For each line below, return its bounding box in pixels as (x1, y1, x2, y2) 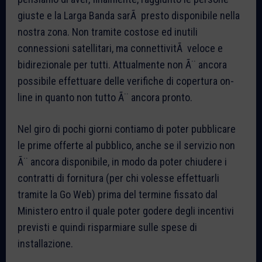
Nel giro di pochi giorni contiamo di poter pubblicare (18, 122, 236, 135)
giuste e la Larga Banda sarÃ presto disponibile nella (18, 9, 240, 22)
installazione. (18, 237, 73, 250)
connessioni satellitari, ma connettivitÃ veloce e (18, 42, 223, 54)
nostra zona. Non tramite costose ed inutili (18, 25, 198, 38)
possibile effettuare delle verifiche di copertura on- (18, 74, 234, 87)
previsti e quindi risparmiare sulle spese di (18, 220, 197, 233)
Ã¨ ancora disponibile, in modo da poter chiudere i (18, 155, 227, 168)
